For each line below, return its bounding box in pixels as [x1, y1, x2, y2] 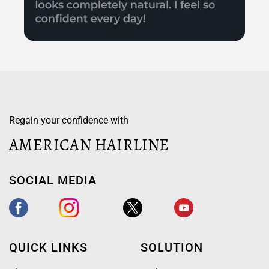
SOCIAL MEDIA [9, 172, 97, 187]
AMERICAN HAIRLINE [9, 133, 169, 156]
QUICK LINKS [9, 240, 88, 255]
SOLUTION [140, 240, 203, 255]
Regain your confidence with [9, 114, 128, 126]
